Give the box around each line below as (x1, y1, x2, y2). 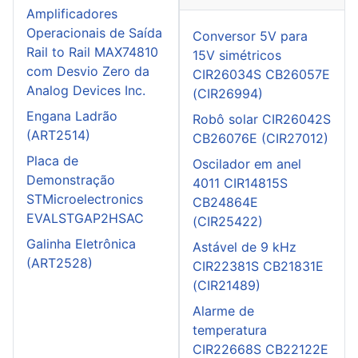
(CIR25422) (193, 213, 263, 230)
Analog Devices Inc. (26, 82, 145, 99)
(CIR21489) (193, 277, 261, 294)
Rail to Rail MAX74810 (26, 44, 158, 61)
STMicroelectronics (26, 191, 143, 208)
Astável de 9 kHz (193, 239, 296, 256)
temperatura (193, 322, 267, 339)
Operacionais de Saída (26, 25, 162, 42)
